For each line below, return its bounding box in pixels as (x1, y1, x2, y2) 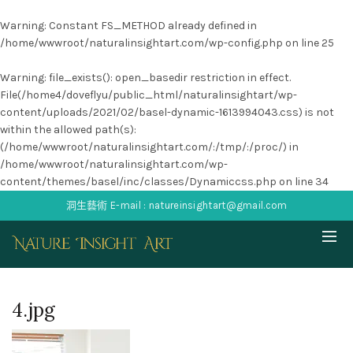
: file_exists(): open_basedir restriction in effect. (44, 71, 291, 84)
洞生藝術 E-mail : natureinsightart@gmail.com (65, 199, 288, 211)
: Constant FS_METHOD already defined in (44, 19, 257, 32)
